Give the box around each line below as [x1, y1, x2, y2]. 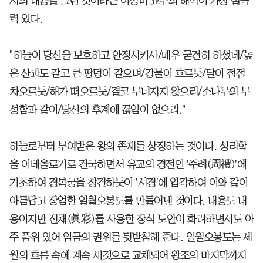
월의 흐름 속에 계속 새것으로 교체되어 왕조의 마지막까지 [9, 249, 247, 261]
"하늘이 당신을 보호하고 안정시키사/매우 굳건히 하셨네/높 [9, 49, 252, 60]
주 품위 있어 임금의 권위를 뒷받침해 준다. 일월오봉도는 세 [9, 231, 252, 242]
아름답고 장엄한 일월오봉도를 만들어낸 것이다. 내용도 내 [9, 195, 247, 206]
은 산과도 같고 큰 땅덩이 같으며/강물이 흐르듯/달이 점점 [9, 68, 245, 79]
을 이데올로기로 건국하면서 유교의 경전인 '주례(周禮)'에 [9, 159, 246, 170]
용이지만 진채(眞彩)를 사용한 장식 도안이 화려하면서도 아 [9, 213, 254, 224]
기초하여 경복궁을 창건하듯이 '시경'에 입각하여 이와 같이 [9, 177, 248, 188]
